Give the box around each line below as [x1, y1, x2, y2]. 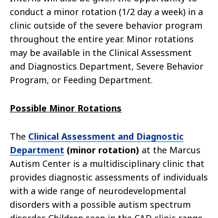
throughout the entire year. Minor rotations [10, 33, 194, 45]
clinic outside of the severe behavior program [10, 19, 202, 32]
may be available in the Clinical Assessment [10, 47, 192, 59]
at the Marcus [142, 144, 200, 156]
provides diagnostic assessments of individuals [10, 171, 208, 183]
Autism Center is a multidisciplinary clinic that [10, 158, 204, 170]
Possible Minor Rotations [10, 102, 122, 114]
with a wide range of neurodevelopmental [10, 185, 186, 197]
